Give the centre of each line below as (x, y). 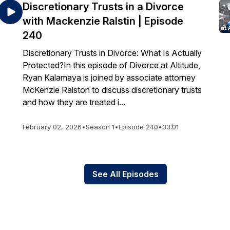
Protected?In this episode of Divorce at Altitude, (111, 65)
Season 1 (100, 127)
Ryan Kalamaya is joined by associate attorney (109, 78)
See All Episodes (125, 174)
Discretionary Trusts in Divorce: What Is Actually (112, 53)
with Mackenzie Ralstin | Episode (103, 21)
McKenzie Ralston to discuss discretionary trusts (112, 90)
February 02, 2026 (52, 127)
